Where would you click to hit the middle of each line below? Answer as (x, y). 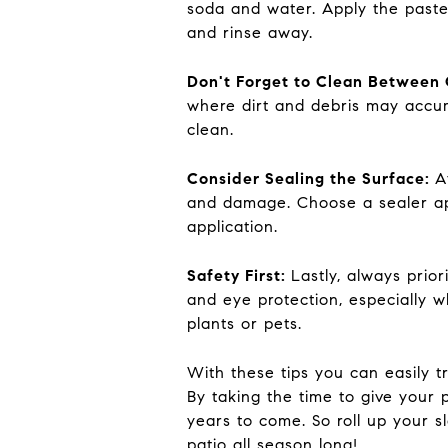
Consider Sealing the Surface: (311, 178)
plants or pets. (244, 323)
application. (232, 226)
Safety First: (239, 275)
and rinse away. (250, 32)
